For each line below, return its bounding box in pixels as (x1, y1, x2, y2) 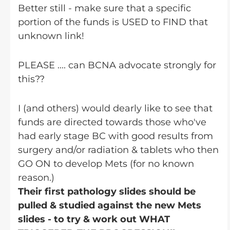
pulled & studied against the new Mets (18, 200, 201, 211)
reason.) (18, 172, 54, 183)
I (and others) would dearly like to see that (18, 103, 213, 114)
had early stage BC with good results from (18, 130, 213, 142)
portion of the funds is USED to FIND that (18, 16, 208, 28)
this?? (18, 73, 45, 85)
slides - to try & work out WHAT (18, 214, 170, 225)
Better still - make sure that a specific (18, 3, 191, 14)
